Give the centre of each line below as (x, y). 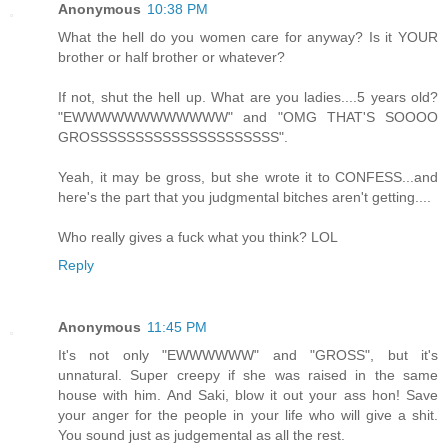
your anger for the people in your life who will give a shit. (248, 414)
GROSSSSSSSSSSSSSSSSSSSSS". (173, 136)
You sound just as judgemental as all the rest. (201, 434)
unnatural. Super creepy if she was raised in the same (248, 374)
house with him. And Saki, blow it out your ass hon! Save (248, 394)
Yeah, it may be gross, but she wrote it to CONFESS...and (248, 176)
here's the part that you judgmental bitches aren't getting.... (244, 196)
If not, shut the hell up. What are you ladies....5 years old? (248, 96)
